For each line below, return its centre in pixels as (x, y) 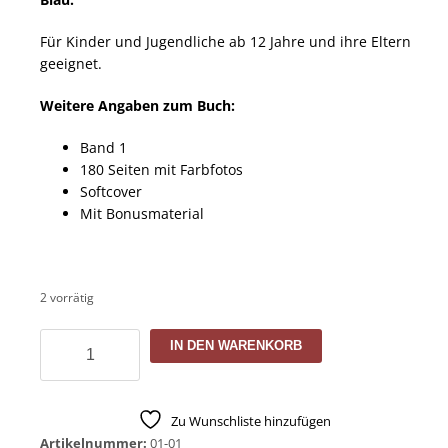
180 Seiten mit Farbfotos (161, 169)
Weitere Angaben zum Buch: (137, 105)
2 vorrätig (67, 297)
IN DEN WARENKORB (236, 345)
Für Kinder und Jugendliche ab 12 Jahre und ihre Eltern (225, 41)
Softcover (111, 191)
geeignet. (71, 63)
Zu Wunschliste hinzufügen (250, 420)
